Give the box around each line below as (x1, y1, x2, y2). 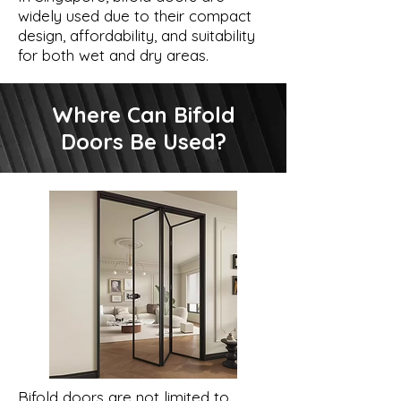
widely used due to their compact (18, 5, 252, 25)
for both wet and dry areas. (18, 45, 209, 64)
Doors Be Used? (60, 127, 226, 155)
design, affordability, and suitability (18, 25, 255, 45)
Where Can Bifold (52, 100, 235, 128)
